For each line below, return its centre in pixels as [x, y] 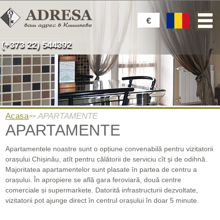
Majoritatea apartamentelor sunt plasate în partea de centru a [101, 169]
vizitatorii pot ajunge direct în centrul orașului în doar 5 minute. [102, 200]
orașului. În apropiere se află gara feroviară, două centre [94, 180]
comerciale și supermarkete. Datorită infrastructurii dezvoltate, [102, 190]
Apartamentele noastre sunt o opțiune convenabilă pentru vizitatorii [110, 149]
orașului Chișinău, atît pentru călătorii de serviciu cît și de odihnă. [107, 159]
